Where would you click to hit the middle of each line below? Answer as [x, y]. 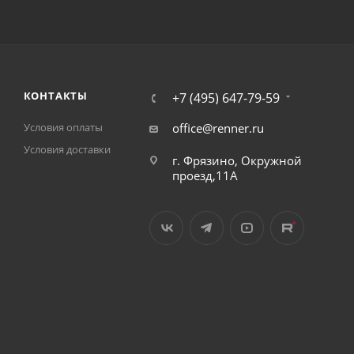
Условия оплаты [63, 127]
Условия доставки [67, 149]
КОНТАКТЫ [55, 96]
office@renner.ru [218, 128]
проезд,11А [205, 175]
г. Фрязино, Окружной [237, 160]
